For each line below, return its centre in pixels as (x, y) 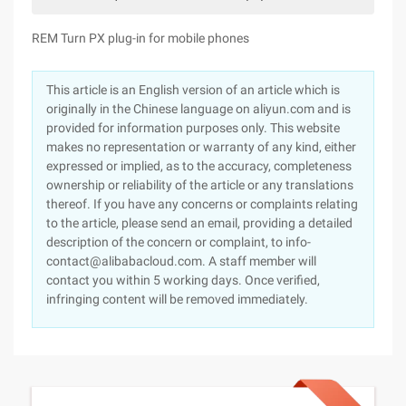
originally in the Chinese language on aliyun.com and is (198, 109)
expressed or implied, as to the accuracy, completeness (199, 166)
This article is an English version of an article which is (193, 90)
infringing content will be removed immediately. (177, 299)
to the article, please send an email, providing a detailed (199, 223)
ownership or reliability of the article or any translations (200, 185)
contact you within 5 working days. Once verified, (183, 280)
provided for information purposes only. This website (193, 128)
